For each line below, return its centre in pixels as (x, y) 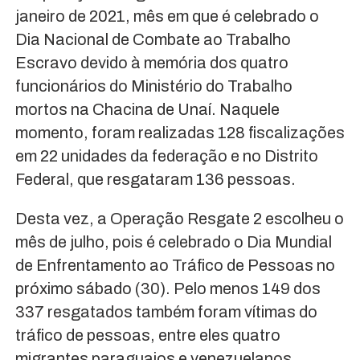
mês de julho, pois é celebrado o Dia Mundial (173, 242)
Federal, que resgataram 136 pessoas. (155, 180)
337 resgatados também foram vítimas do (166, 312)
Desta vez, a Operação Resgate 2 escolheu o (179, 219)
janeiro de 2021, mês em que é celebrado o (167, 16)
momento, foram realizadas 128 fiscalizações (180, 133)
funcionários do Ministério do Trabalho (153, 86)
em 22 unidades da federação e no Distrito (166, 156)
